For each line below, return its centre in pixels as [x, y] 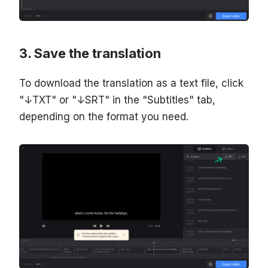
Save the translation [98, 53]
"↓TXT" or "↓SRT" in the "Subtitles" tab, [117, 100]
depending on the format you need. [104, 116]
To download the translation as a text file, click [131, 83]
